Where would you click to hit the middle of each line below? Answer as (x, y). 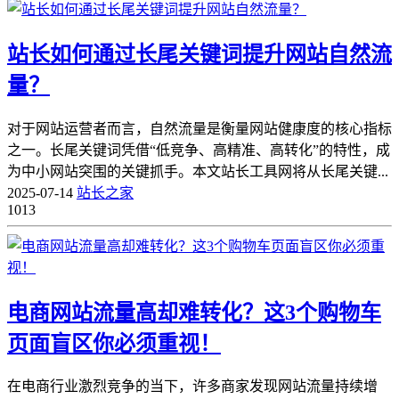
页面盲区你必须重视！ (114, 343)
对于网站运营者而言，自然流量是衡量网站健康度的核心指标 (199, 128)
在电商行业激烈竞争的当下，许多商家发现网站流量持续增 (192, 387)
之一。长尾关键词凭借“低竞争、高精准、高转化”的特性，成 (199, 150)
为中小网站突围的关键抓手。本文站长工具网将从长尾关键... (198, 171)
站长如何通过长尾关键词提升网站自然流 (199, 54)
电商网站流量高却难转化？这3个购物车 (194, 312)
